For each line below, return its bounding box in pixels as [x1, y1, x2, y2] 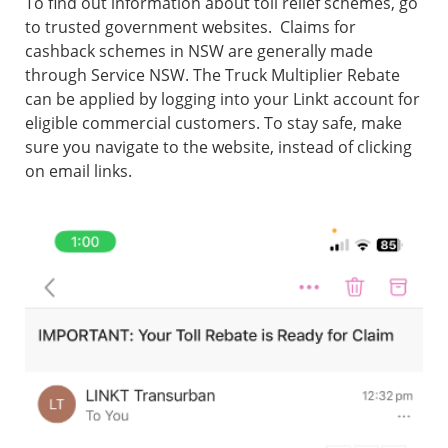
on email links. [25, 160, 136, 183]
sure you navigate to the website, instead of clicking [25, 136, 412, 159]
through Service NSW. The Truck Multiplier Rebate [25, 64, 400, 87]
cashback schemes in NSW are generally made [25, 40, 373, 63]
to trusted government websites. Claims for [25, 16, 356, 39]
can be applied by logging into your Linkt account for [25, 88, 420, 111]
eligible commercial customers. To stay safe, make [25, 112, 402, 135]
